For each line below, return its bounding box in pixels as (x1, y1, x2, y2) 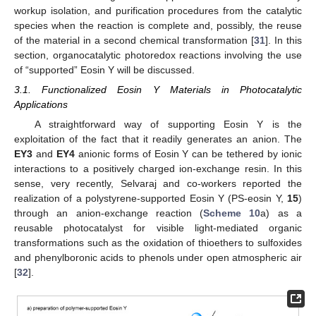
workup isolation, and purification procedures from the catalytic (14, 4, 302, 16)
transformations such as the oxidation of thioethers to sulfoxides (14, 236, 302, 248)
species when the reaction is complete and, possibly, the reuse (14, 19, 302, 31)
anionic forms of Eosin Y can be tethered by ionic (74, 147, 303, 159)
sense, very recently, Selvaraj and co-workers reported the (14, 177, 302, 189)
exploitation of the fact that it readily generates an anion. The (14, 133, 302, 145)
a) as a (260, 207, 303, 219)
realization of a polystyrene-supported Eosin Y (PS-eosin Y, (14, 192, 287, 204)
